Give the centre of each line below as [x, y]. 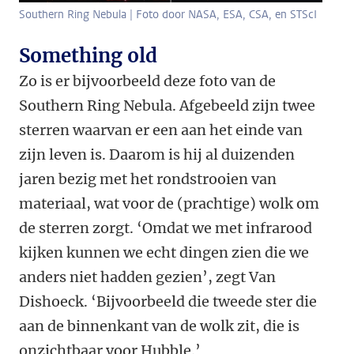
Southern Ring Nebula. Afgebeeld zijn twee [167, 106]
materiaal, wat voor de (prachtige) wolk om [169, 204]
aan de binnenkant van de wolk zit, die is [159, 326]
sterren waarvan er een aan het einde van [161, 130]
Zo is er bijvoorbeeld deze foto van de [147, 81]
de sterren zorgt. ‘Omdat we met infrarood [166, 228]
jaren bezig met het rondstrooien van [148, 179]
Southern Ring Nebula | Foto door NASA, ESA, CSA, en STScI [168, 15]
